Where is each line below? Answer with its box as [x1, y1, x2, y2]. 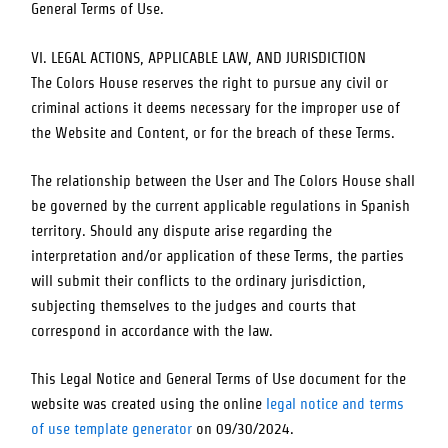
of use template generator [31, 421, 193, 438]
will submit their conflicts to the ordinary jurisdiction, [31, 273, 367, 289]
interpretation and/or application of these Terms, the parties [31, 248, 405, 264]
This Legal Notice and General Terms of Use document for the [31, 371, 407, 388]
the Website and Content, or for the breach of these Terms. [31, 124, 396, 141]
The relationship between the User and [31, 173, 275, 189]
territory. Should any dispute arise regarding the [31, 223, 333, 239]
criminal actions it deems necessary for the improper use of [31, 99, 401, 116]
